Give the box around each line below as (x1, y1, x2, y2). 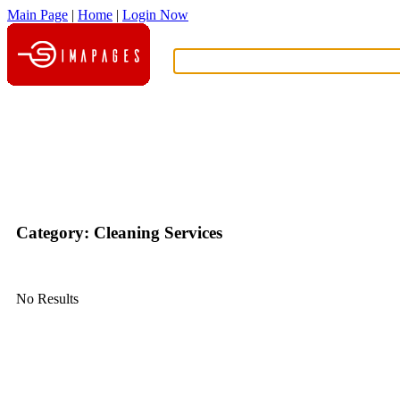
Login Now (122, 7, 188, 22)
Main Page (7, 7, 68, 22)
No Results (16, 291, 79, 307)
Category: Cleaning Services (16, 222, 222, 242)
